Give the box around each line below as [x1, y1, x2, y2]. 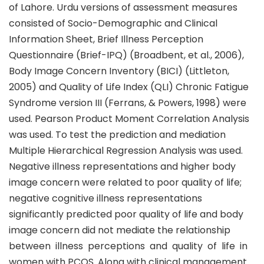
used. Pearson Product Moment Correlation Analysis [9, 112, 249, 126]
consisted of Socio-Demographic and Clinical [9, 16, 217, 30]
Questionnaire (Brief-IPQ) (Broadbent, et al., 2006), [9, 48, 244, 62]
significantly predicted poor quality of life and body [9, 207, 243, 221]
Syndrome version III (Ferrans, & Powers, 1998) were [9, 96, 246, 110]
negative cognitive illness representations [9, 192, 202, 205]
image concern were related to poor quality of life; [9, 176, 242, 189]
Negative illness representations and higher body [9, 160, 236, 173]
